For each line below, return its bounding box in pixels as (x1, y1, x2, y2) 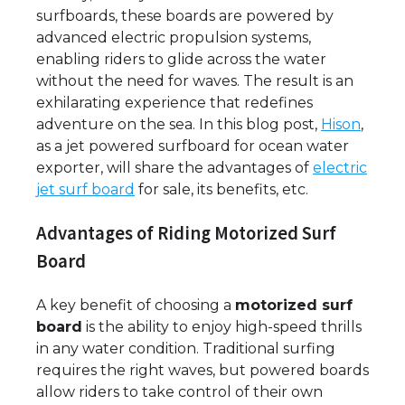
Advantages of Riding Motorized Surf (36, 221, 336, 245)
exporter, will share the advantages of (36, 159, 313, 176)
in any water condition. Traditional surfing (36, 339, 335, 357)
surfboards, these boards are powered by (36, 7, 334, 24)
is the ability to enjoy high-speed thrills (82, 317, 362, 335)
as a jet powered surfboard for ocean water (36, 137, 349, 155)
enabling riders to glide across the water (36, 51, 326, 68)
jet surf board (36, 181, 135, 198)
